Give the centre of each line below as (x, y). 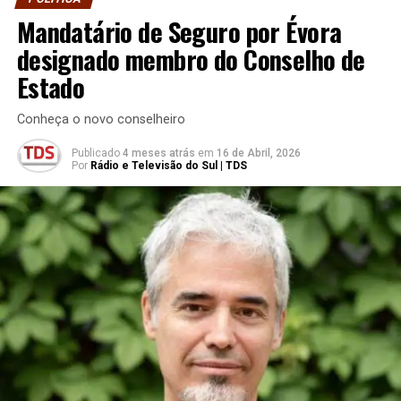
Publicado (95, 153)
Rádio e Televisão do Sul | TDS (168, 165)
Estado (51, 86)
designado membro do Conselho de (191, 59)
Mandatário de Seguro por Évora (179, 31)
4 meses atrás (158, 153)
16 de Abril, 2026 (258, 153)
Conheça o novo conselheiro (101, 119)
